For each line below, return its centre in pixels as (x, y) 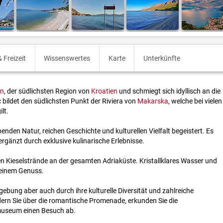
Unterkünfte (162, 58)
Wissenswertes (67, 58)
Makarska (153, 101)
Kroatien (104, 91)
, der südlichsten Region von (48, 91)
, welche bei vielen (195, 101)
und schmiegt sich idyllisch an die (169, 91)
